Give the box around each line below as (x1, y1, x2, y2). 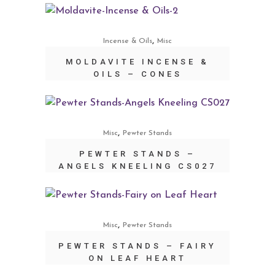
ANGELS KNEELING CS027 (58, 161, 217, 171)
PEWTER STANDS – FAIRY (58, 241, 217, 250)
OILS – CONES (93, 69, 182, 79)
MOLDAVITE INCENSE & (66, 57, 209, 66)
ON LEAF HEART (88, 254, 187, 263)
